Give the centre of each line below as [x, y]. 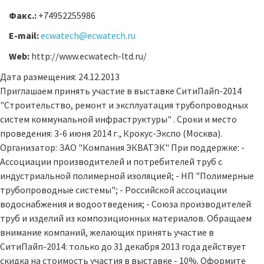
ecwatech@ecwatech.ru [88, 36]
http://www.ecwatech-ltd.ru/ [89, 56]
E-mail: [25, 36]
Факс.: [24, 15]
